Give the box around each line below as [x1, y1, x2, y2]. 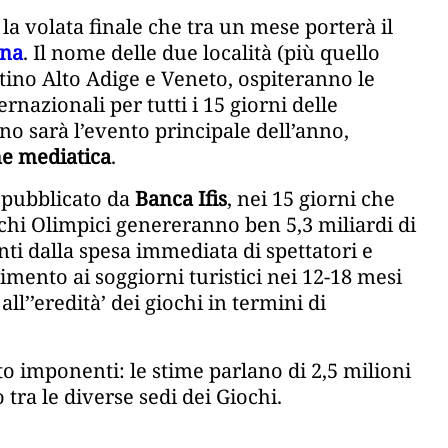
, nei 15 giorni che [227, 185, 395, 213]
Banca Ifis [130, 185, 227, 213]
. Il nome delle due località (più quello [23, 39, 380, 67]
